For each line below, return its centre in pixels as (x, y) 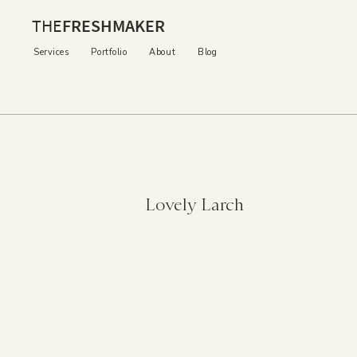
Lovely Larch (194, 204)
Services (51, 52)
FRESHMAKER (114, 25)
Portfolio (109, 52)
